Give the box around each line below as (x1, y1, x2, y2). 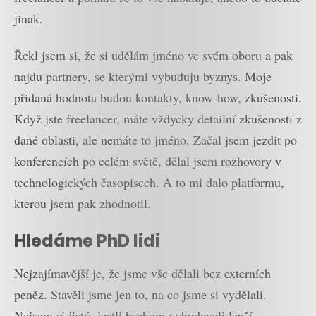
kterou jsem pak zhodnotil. (14, 195, 151, 212)
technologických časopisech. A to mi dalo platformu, (14, 174, 284, 191)
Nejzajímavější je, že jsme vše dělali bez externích (14, 265, 271, 282)
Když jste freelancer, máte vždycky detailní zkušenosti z (14, 110, 302, 128)
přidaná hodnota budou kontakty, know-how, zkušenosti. (14, 89, 302, 107)
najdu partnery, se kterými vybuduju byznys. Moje (14, 68, 272, 85)
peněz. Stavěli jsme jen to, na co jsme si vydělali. (14, 286, 267, 303)
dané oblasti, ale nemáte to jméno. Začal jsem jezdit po (14, 131, 297, 149)
